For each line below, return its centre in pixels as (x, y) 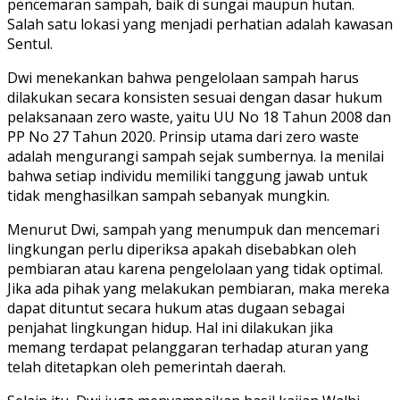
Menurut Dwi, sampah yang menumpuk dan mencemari (193, 229)
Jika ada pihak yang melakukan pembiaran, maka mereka (198, 288)
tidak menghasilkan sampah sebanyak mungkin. (168, 195)
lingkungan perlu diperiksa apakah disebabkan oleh (182, 249)
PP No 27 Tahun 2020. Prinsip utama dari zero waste (183, 136)
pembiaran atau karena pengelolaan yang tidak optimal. (195, 268)
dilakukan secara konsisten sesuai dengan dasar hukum (195, 97)
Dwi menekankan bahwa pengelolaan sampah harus (183, 77)
